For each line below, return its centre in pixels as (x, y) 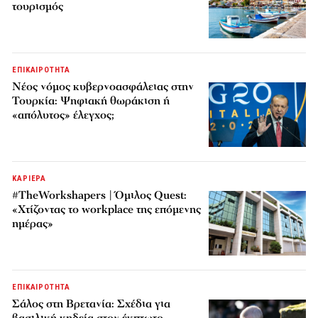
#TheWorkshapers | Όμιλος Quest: (100, 196)
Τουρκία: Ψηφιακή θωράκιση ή (91, 101)
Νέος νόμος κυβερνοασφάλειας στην (103, 87)
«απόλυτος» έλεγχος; (64, 115)
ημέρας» (33, 224)
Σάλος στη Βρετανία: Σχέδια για (92, 304)
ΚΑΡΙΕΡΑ (29, 179)
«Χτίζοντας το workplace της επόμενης (107, 210)
